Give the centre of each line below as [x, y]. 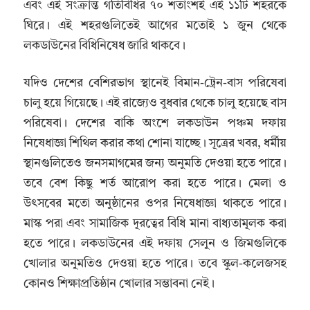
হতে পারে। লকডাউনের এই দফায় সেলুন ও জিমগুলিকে [155, 244]
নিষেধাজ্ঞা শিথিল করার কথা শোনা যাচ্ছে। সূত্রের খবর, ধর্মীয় [155, 144]
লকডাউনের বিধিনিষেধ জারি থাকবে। [104, 46]
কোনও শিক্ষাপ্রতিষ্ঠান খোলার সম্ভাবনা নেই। [119, 284]
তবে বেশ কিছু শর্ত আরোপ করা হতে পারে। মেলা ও [155, 184]
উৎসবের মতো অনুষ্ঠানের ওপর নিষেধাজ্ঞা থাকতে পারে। [155, 204]
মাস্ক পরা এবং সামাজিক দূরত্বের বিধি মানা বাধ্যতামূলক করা [155, 224]
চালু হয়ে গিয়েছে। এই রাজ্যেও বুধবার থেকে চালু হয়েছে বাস [155, 104]
